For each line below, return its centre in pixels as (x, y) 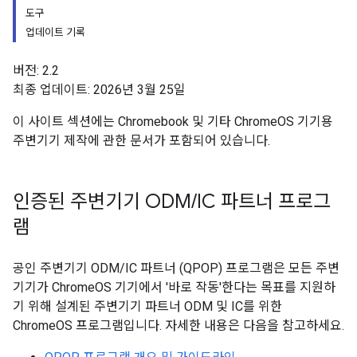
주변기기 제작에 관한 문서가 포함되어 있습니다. (141, 141)
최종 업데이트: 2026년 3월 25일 (99, 90)
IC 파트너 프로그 (264, 202)
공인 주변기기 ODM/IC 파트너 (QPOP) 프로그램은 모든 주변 (176, 268)
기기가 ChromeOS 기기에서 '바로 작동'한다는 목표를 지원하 (174, 287)
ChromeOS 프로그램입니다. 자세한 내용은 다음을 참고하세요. (178, 326)
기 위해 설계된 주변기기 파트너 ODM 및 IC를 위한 (147, 306)
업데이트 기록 (55, 32)
